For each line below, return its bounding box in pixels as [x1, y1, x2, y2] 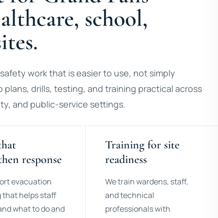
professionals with [105, 203, 171, 214]
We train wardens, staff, [105, 176, 189, 187]
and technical [105, 190, 155, 200]
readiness [105, 152, 147, 166]
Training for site [105, 138, 180, 152]
